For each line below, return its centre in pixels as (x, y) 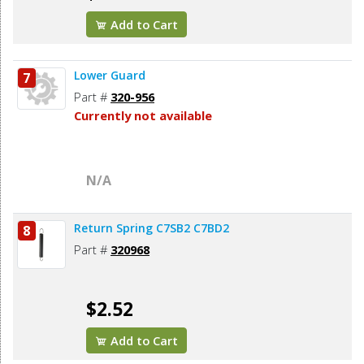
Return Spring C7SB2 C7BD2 (193, 228)
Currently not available (143, 116)
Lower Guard (110, 76)
